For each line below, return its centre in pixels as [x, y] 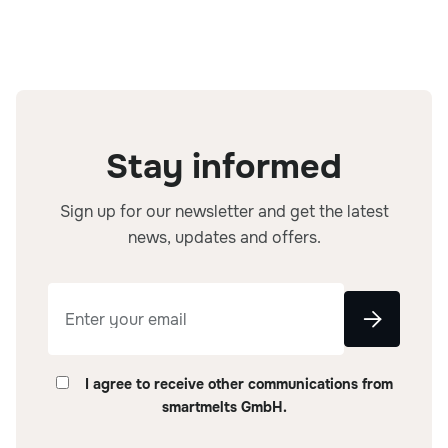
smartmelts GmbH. [224, 407]
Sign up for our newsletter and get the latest [224, 211]
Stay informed [224, 166]
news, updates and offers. [224, 237]
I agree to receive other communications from [238, 384]
